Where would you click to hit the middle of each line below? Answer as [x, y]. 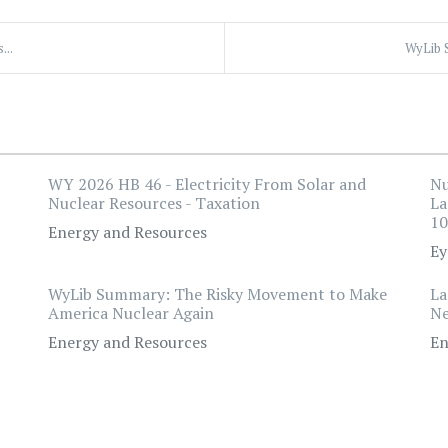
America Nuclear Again [130, 313]
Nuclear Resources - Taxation [153, 203]
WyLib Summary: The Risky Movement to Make [217, 294]
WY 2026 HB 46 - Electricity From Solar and [206, 184]
